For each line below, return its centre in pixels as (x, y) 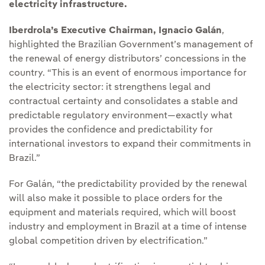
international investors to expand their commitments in (130, 145)
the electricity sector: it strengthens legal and (110, 88)
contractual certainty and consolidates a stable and (123, 102)
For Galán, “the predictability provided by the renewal (128, 185)
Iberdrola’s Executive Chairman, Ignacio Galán (115, 31)
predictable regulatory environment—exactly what (121, 116)
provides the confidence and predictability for (111, 130)
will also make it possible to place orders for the (116, 199)
